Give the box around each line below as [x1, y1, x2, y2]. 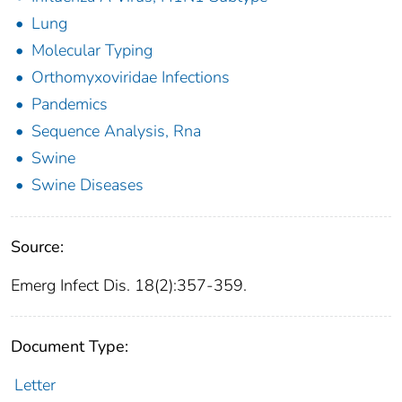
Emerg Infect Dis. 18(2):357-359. [11, 274, 247, 296]
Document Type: [11, 335, 128, 357]
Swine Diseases [31, 173, 144, 196]
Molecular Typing [31, 39, 153, 61]
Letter [13, 373, 56, 396]
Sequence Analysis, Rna [31, 119, 201, 142]
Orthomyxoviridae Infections [31, 66, 230, 88]
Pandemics [31, 92, 108, 115]
